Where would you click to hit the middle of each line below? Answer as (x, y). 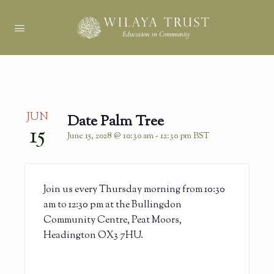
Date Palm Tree (116, 122)
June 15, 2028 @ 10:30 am (110, 136)
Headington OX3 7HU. (93, 235)
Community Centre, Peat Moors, (113, 220)
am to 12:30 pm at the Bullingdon (113, 205)
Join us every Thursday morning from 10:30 (134, 190)
